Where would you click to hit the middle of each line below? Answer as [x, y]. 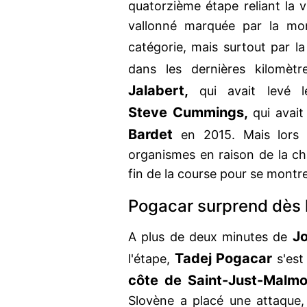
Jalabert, [158, 91]
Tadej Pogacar [223, 259]
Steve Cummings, [188, 113]
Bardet [150, 135]
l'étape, [151, 259]
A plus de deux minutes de [210, 237]
